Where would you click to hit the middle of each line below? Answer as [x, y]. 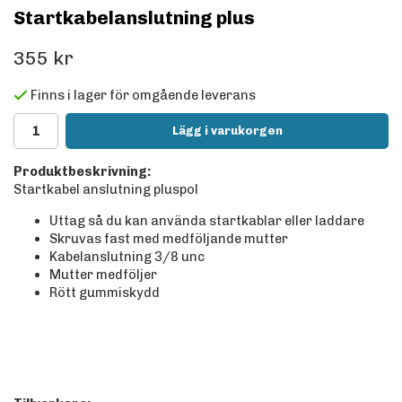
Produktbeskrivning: [82, 172]
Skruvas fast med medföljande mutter [169, 238]
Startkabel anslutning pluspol [106, 190]
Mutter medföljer [103, 274]
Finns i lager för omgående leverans [143, 96]
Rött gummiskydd [105, 292]
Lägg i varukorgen [227, 131]
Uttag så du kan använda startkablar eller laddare [208, 220]
